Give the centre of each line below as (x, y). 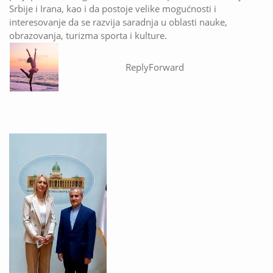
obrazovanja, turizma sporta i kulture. (88, 36)
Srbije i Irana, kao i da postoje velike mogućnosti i (113, 9)
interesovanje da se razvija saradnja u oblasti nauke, (118, 22)
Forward (166, 67)
